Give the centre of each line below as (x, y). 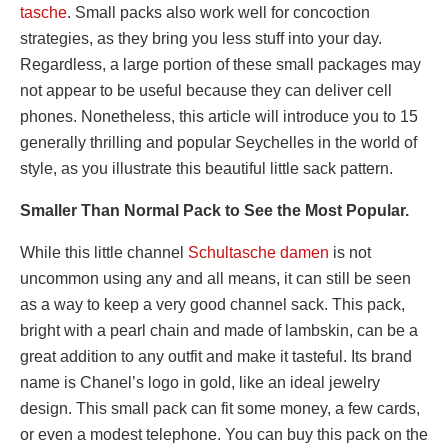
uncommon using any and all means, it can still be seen (215, 279)
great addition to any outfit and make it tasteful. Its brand (216, 357)
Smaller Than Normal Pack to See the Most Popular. (214, 211)
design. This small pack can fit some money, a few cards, (220, 409)
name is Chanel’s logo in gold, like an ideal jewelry (200, 383)
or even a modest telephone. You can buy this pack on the (224, 435)
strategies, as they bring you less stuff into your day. (201, 39)
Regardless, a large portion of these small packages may (220, 65)
